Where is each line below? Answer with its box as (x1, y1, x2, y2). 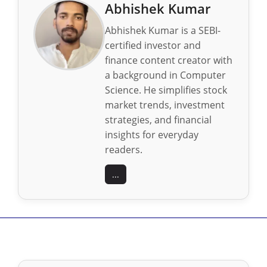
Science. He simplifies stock (105, 83, 227, 97)
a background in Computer (105, 69, 226, 82)
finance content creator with (105, 54, 232, 67)
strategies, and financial (105, 113, 212, 127)
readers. (105, 143, 142, 157)
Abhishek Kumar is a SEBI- (105, 24, 221, 38)
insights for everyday (105, 128, 198, 142)
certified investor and (105, 39, 201, 52)
